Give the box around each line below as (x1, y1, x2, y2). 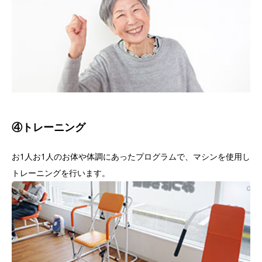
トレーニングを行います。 (12, 167, 110, 179)
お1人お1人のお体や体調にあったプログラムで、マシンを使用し (12, 151, 250, 163)
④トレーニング (12, 119, 85, 134)
